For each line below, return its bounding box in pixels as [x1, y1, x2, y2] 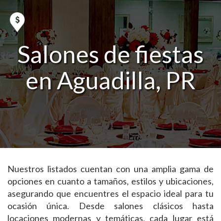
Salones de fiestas [17, 39, 204, 68]
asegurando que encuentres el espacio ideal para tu [7, 188, 214, 199]
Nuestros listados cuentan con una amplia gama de [7, 163, 214, 174]
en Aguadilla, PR [25, 65, 196, 94]
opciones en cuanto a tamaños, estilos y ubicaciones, [7, 176, 214, 186]
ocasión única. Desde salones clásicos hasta [7, 200, 214, 211]
